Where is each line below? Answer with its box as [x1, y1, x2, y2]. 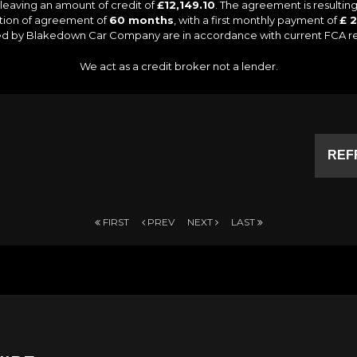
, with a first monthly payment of [174, 13, 339, 26]
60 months [109, 13, 174, 26]
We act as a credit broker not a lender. [79, 59, 278, 73]
